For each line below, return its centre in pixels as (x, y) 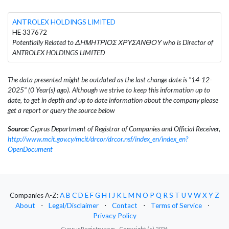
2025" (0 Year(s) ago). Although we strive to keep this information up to (109, 90)
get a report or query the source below (61, 110)
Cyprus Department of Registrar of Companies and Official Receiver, (124, 129)
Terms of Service (176, 206)
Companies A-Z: (35, 196)
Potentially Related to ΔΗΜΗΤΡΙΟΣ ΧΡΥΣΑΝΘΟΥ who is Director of (113, 42)
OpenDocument (30, 149)
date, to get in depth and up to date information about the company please (113, 100)
